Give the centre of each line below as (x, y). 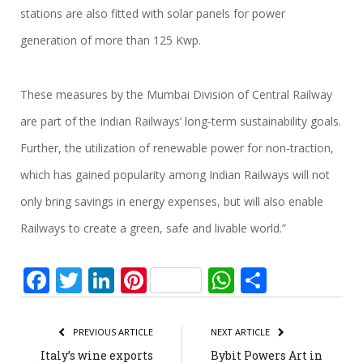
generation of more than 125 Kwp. (111, 41)
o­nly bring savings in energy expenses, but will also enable (172, 201)
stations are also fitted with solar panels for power (153, 14)
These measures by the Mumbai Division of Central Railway (176, 94)
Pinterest (201, 280)
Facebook (107, 280)
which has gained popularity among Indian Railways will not (175, 174)
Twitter (125, 280)
